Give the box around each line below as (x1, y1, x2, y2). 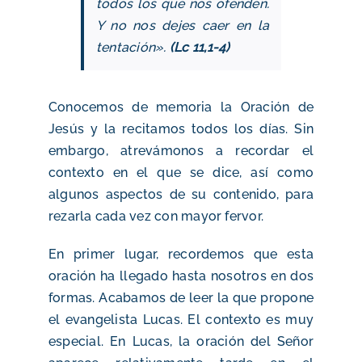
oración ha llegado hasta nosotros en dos (48, 267, 314, 284)
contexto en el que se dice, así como (48, 164, 314, 180)
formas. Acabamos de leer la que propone (48, 289, 314, 305)
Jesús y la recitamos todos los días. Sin (48, 120, 314, 137)
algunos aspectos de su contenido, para (48, 186, 314, 202)
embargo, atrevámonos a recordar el (48, 142, 314, 158)
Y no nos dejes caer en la (95, 17, 270, 33)
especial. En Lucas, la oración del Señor (48, 333, 314, 349)
